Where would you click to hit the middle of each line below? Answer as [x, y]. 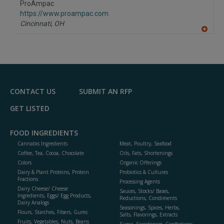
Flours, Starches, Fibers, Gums [52, 212]
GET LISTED [30, 108]
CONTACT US [33, 91]
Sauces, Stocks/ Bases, [144, 191]
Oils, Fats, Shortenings [146, 153]
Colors [24, 163]
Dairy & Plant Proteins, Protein [53, 172]
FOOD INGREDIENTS [44, 133]
